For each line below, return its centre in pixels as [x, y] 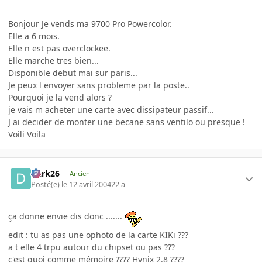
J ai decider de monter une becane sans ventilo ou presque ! [127, 122]
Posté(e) [46, 184]
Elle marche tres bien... [54, 60]
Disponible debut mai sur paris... [73, 73]
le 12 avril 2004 [87, 184]
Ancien [80, 174]
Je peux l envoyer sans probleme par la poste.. [99, 85]
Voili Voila [27, 134]
